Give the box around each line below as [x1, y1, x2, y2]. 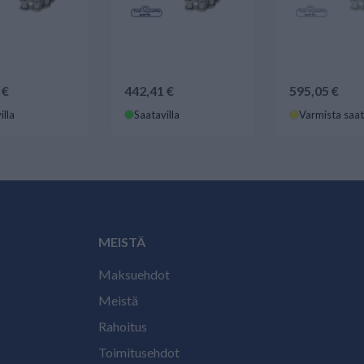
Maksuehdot [98, 266, 170, 282]
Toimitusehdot [98, 344, 180, 360]
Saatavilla [134, 108, 180, 121]
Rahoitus [98, 318, 147, 334]
